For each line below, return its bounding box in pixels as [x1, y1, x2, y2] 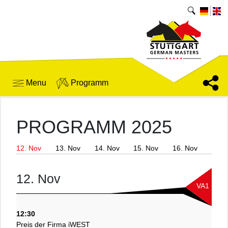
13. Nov [55, 144, 80, 152]
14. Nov [94, 144, 120, 152]
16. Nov [173, 144, 198, 152]
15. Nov [133, 144, 159, 152]
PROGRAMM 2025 [16, 117, 172, 137]
